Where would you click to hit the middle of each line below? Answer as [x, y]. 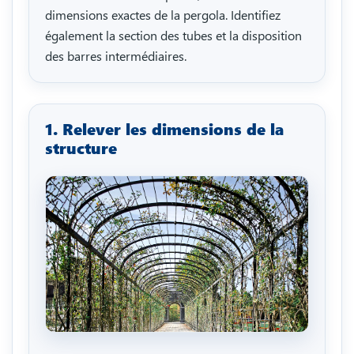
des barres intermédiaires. [116, 55]
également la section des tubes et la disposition [173, 35]
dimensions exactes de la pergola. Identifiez [163, 14]
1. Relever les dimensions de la [164, 129]
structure [81, 148]
